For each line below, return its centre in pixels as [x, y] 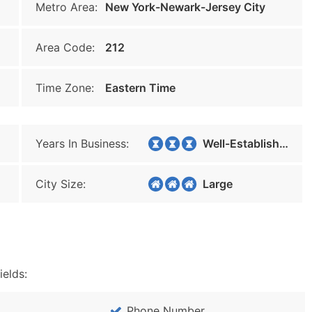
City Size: [61, 184]
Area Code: [65, 47]
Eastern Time [140, 88]
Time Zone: [65, 88]
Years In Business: [82, 143]
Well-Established [237, 143]
